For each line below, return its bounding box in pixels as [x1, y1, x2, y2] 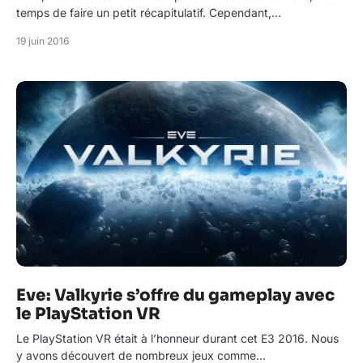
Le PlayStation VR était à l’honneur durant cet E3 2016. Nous [16, 331, 339, 345]
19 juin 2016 [16, 35, 69, 47]
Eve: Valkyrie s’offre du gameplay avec [16, 285, 335, 305]
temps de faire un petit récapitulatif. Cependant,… [16, 6, 281, 19]
